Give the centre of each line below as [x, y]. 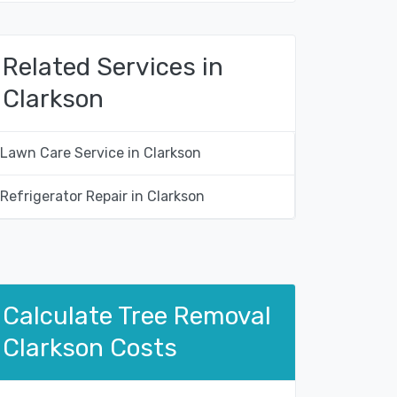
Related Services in [113, 67]
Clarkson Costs [90, 348]
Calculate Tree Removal [137, 316]
